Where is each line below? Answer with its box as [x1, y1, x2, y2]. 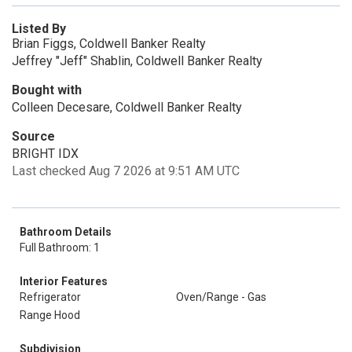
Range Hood [20, 309, 80, 321]
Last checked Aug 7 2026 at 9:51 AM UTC [12, 163, 240, 178]
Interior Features [20, 275, 108, 288]
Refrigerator [20, 291, 81, 303]
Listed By [12, 21, 66, 36]
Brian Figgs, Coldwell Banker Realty [12, 36, 206, 51]
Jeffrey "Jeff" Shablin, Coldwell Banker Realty [12, 53, 262, 68]
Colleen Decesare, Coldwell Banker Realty [12, 100, 242, 115]
